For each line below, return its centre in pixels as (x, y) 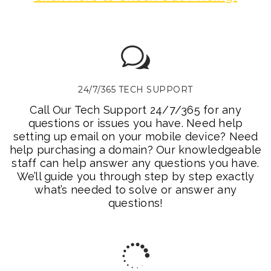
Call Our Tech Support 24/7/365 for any (135, 110)
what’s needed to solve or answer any (135, 190)
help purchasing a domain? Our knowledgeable (135, 150)
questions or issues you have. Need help (135, 123)
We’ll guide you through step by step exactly (135, 176)
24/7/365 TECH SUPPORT (135, 90)
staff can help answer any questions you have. (135, 163)
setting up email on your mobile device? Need (135, 136)
